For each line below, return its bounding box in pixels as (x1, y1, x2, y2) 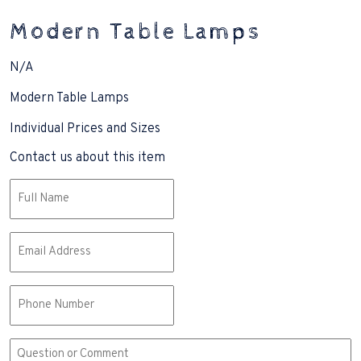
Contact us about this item (10, 150, 165, 167)
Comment (9, 338, 67, 355)
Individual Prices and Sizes (10, 121, 160, 138)
